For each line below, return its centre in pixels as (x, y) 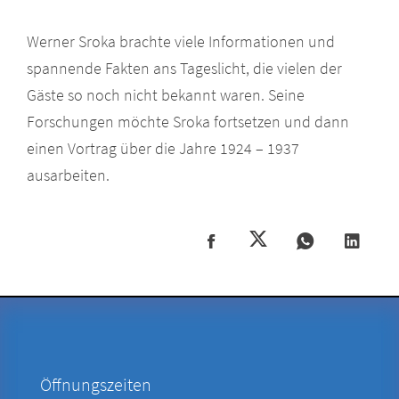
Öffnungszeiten (95, 384)
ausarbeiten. (68, 175)
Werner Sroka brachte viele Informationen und (181, 41)
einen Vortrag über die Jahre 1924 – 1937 (163, 148)
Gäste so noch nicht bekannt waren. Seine (166, 94)
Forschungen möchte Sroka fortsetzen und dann (188, 121)
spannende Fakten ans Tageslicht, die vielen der (184, 68)
